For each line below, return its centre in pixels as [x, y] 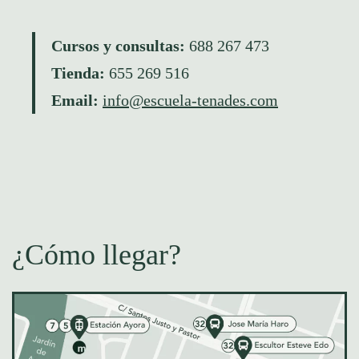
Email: [77, 101]
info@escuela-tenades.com [190, 101]
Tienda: [78, 73]
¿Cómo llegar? [97, 255]
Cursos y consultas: [120, 46]
